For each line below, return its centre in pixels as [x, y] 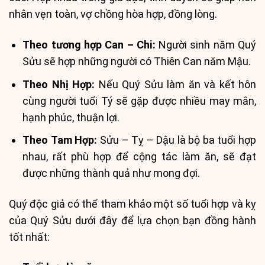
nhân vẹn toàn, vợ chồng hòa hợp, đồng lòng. [113, 14]
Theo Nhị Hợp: [59, 84]
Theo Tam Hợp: [60, 140]
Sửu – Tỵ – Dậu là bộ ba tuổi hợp [177, 140]
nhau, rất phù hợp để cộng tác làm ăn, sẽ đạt [139, 157]
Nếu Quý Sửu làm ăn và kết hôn [175, 84]
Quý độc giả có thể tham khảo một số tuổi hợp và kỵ [132, 203]
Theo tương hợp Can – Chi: [89, 44]
